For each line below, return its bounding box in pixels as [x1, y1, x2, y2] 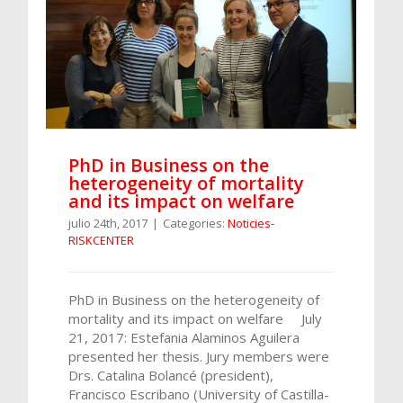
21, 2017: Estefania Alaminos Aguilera [68, 327, 300, 346]
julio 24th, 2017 [68, 214, 148, 231]
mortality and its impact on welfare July [68, 309, 322, 327]
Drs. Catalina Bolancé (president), [68, 365, 273, 384]
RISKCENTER [68, 231, 134, 248]
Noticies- [228, 214, 274, 231]
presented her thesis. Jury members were [68, 346, 329, 365]
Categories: [163, 214, 228, 231]
